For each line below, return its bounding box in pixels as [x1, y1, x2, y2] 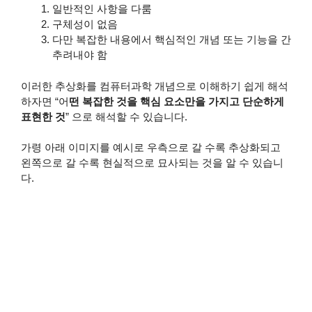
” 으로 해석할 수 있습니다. [65, 110, 187, 123]
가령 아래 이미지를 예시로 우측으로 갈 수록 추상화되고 [21, 141, 281, 154]
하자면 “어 [21, 95, 69, 107]
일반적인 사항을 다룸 [52, 3, 152, 15]
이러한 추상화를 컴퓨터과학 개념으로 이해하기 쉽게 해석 [21, 79, 288, 92]
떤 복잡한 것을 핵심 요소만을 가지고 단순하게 [69, 95, 284, 107]
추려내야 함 [52, 49, 107, 61]
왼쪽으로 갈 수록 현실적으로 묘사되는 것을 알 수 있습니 [21, 157, 283, 169]
